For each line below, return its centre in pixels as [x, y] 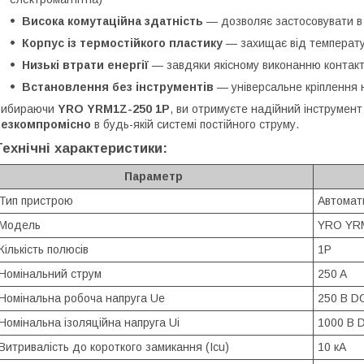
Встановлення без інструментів [118, 87]
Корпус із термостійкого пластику [122, 43]
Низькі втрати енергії [85, 65]
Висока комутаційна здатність [113, 21]
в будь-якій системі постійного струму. [195, 124]
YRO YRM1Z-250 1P [114, 108]
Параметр [154, 176]
